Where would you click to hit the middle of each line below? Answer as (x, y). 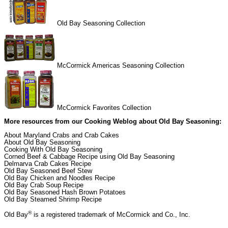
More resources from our (44, 122)
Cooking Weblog (111, 122)
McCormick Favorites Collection (104, 108)
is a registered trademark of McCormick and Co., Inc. (111, 215)
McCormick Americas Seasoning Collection (120, 66)
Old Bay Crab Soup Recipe (44, 185)
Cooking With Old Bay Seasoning (53, 150)
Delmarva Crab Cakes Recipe (48, 164)
